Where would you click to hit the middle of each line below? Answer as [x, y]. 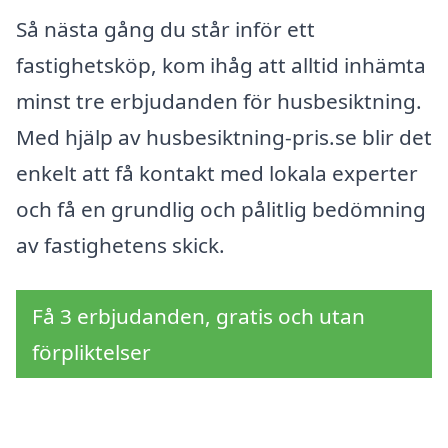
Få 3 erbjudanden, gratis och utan [198, 316]
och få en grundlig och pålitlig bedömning [221, 208]
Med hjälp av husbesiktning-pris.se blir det [224, 136]
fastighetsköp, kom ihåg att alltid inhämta [221, 64]
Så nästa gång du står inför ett [165, 28]
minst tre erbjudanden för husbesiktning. [219, 100]
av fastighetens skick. [120, 244]
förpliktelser [91, 352]
